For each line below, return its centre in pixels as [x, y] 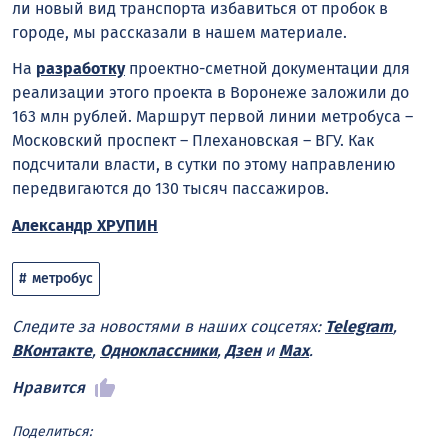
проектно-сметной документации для [267, 69]
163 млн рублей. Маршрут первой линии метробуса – [212, 117]
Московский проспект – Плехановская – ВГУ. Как [193, 141]
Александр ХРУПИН [85, 226]
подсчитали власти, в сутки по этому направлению [204, 165]
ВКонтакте [52, 350]
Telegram [359, 326]
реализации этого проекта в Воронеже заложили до [210, 93]
